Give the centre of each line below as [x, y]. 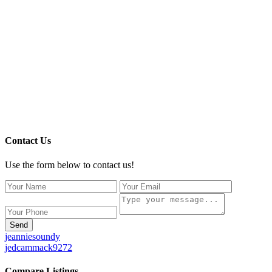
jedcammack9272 [39, 247]
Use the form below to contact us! [70, 165]
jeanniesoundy [32, 236]
